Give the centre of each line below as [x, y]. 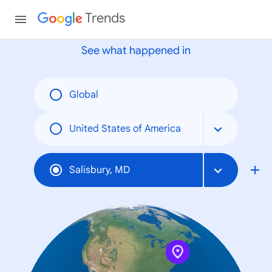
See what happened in [136, 50]
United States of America [125, 128]
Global [84, 94]
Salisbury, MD [100, 170]
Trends [105, 18]
